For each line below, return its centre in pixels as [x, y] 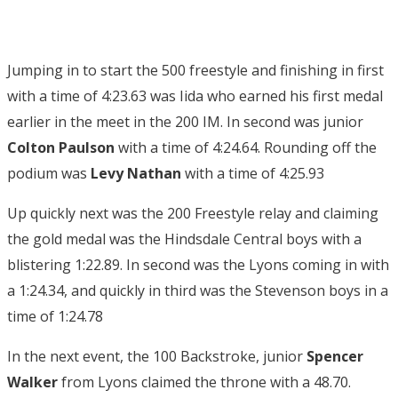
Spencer [335, 356]
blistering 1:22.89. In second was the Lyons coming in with [198, 265]
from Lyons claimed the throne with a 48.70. [204, 382]
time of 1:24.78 [55, 316]
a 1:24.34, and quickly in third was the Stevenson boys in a [198, 291]
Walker [32, 382]
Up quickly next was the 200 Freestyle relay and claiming [193, 213]
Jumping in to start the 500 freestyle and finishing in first [195, 70]
